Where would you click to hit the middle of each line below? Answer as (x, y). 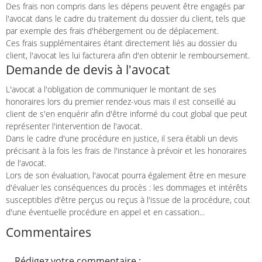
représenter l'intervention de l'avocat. (74, 126)
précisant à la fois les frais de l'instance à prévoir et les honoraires (126, 151)
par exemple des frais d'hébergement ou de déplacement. (112, 31)
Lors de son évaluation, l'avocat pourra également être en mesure (126, 175)
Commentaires (49, 232)
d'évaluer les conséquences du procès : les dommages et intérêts (127, 188)
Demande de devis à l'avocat (88, 70)
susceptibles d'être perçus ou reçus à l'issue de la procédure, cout (128, 200)
